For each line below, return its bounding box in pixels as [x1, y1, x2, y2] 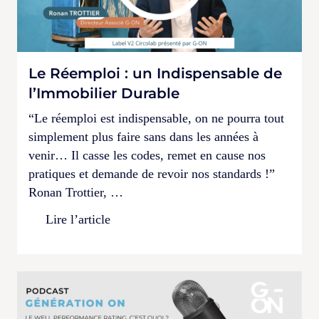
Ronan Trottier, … [28, 184, 123, 199]
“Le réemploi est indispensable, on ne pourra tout [28, 110, 284, 125]
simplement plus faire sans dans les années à [28, 129, 258, 144]
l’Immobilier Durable [28, 84, 179, 102]
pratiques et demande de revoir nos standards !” [28, 166, 275, 181]
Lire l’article [46, 211, 110, 226]
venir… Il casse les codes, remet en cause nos [28, 147, 266, 162]
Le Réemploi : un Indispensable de [28, 64, 282, 82]
